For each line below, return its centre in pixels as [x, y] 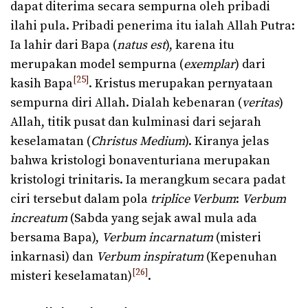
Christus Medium [138, 141]
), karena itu [200, 45]
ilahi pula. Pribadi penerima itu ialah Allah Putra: [153, 25]
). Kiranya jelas [227, 141]
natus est [141, 45]
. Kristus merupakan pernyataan [181, 83]
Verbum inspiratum [150, 256]
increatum [39, 218]
